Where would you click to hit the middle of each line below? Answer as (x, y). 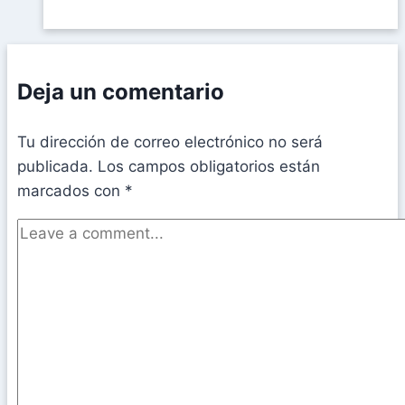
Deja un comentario (121, 91)
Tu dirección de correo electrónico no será (170, 141)
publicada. (55, 166)
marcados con (71, 190)
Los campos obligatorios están (209, 166)
